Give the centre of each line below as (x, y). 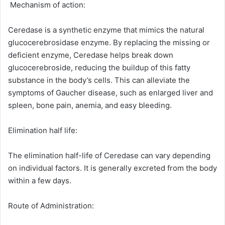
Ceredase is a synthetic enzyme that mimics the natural (106, 30)
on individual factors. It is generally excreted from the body (113, 168)
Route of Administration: (51, 206)
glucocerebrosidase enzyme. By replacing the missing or (109, 43)
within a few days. (40, 181)
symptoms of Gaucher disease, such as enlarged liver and (110, 93)
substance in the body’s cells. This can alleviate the (99, 80)
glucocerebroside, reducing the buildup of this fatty (99, 68)
